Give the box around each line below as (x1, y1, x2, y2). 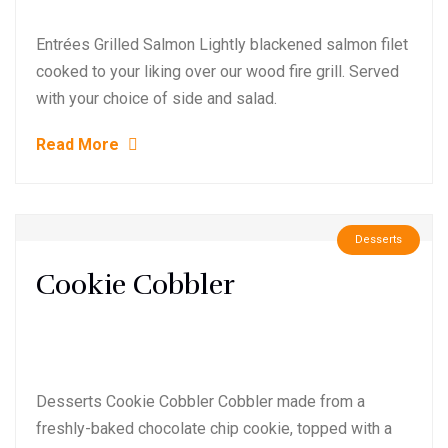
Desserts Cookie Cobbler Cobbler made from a (36, 392, 365, 411)
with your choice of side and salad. (36, 89, 277, 108)
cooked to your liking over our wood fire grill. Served (36, 62, 399, 81)
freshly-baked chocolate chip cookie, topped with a (36, 419, 392, 438)
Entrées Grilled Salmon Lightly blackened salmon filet (36, 35, 408, 54)
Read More (36, 135, 123, 154)
